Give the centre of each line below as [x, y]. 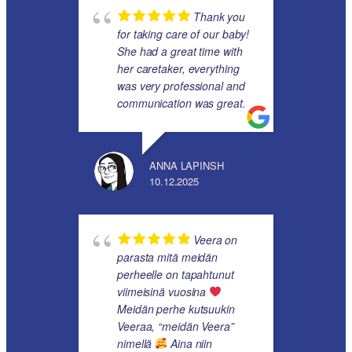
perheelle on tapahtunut [176, 275]
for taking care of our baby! [183, 34]
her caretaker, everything [178, 69]
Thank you [220, 17]
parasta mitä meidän [168, 257]
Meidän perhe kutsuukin [176, 309]
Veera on [216, 240]
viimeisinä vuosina [163, 292]
